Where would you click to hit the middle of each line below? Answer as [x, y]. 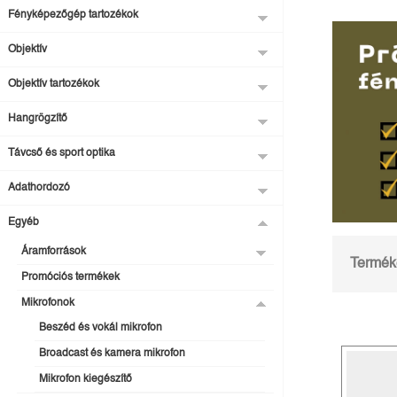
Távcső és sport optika [62, 153]
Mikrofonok [48, 303]
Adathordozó [39, 187]
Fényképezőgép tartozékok [73, 15]
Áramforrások [54, 251]
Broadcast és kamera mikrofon [112, 353]
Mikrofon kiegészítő [86, 379]
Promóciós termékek [70, 277]
